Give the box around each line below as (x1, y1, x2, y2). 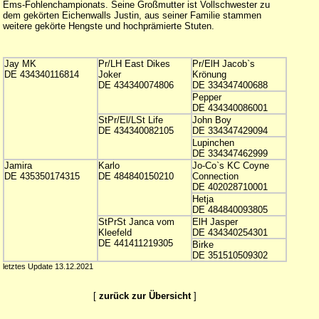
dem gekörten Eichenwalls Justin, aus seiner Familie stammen (2, 10, 261, 21)
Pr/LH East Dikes (98, 58, 170, 69)
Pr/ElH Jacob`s (192, 58, 255, 69)
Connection (192, 171, 239, 182)
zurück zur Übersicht (99, 291, 191, 302)
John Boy (192, 115, 231, 125)
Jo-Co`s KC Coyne (192, 160, 269, 171)
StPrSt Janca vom (98, 216, 174, 227)
